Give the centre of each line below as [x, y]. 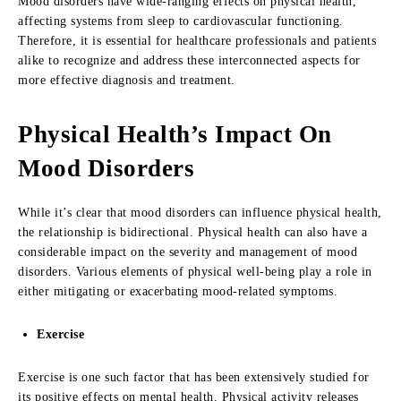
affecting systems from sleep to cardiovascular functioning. [181, 21]
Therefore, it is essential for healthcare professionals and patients [197, 41]
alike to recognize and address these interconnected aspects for [189, 60]
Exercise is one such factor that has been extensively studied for [194, 377]
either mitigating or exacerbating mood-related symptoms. [178, 291]
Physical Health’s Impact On [175, 134]
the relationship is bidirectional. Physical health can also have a [192, 232]
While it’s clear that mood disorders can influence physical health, [200, 213]
